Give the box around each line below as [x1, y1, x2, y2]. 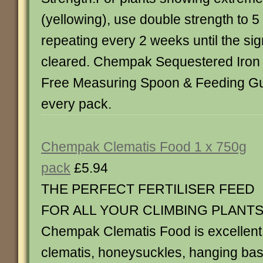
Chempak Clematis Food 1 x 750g [41, 139, 247, 154]
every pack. [41, 96, 112, 112]
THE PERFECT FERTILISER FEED [41, 181, 255, 197]
